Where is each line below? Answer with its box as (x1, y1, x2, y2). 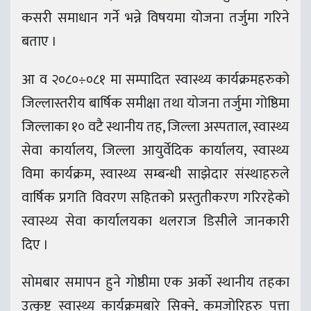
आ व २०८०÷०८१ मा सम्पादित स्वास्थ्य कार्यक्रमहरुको (22, 67, 289, 92)
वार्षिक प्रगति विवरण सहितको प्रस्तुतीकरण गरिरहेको (22, 185, 289, 210)
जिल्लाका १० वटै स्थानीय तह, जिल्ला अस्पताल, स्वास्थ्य (22, 115, 289, 139)
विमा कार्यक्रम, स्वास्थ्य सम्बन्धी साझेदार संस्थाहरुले (22, 162, 289, 186)
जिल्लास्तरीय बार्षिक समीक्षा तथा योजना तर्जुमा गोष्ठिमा (22, 91, 289, 115)
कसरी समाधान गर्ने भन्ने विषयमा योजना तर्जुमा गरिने (22, 6, 289, 30)
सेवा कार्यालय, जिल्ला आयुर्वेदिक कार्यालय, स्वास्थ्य (22, 138, 289, 162)
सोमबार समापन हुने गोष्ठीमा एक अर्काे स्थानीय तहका (22, 271, 289, 295)
